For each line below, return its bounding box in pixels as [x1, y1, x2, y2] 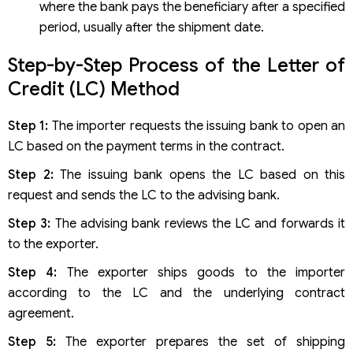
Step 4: [8, 265, 58, 281]
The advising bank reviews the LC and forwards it [50, 216, 346, 232]
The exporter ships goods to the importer [57, 265, 345, 281]
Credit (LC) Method [8, 76, 180, 101]
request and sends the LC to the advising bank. [8, 188, 280, 204]
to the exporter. [8, 236, 98, 253]
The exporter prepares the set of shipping [56, 334, 345, 351]
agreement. [8, 306, 74, 322]
